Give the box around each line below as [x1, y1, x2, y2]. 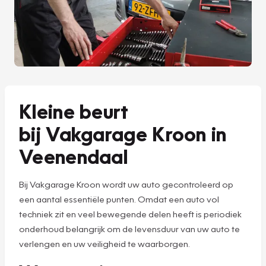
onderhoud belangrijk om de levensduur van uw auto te [19, 223, 240, 234]
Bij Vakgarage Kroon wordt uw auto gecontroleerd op [19, 178, 233, 189]
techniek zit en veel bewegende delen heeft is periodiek [19, 208, 242, 219]
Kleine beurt [19, 97, 129, 123]
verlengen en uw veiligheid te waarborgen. [19, 237, 192, 249]
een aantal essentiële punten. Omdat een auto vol [19, 193, 219, 204]
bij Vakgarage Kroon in [19, 120, 227, 146]
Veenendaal [19, 142, 128, 169]
